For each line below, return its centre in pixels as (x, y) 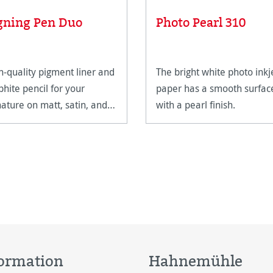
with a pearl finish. (197, 105)
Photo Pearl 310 (201, 23)
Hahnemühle (196, 261)
